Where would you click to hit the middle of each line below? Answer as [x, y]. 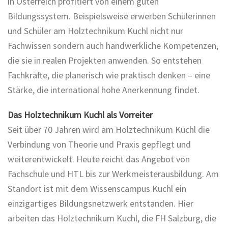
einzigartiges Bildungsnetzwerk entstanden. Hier [101, 203]
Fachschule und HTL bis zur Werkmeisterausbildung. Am [113, 174]
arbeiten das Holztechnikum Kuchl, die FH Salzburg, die [112, 218]
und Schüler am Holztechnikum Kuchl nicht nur [95, 31]
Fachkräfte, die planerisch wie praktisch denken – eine [109, 75]
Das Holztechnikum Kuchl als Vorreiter [80, 115]
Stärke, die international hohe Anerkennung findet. [104, 90]
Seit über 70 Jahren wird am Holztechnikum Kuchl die [109, 129]
